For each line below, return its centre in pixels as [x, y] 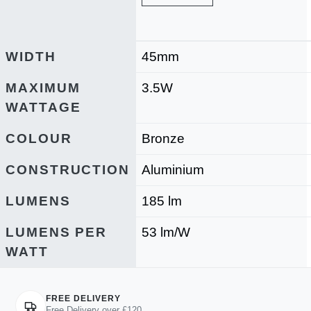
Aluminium [173, 169]
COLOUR [39, 138]
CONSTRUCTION [68, 169]
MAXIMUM [43, 87]
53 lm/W [166, 232]
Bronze [163, 138]
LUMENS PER [57, 232]
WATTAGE [43, 107]
